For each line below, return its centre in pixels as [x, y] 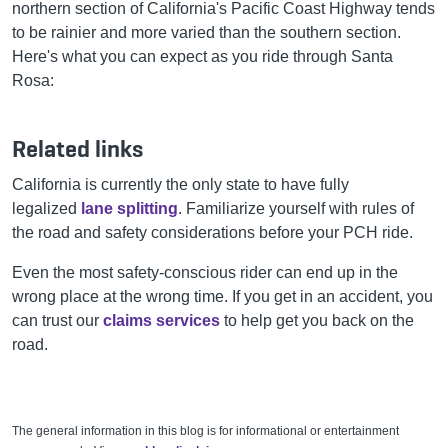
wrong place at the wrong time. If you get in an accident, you [222, 296]
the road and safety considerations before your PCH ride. [212, 232]
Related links [77, 148]
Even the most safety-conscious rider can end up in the [205, 272]
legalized [46, 208]
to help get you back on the [317, 320]
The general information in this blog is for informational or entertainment [205, 430]
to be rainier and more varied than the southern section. [206, 32]
